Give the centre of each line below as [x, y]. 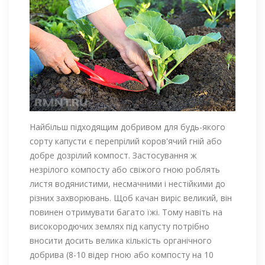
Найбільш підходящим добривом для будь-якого [127, 127]
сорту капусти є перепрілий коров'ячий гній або [126, 141]
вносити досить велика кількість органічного [121, 240]
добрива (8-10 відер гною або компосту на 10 [122, 254]
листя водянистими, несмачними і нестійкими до [127, 183]
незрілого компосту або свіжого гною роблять [125, 169]
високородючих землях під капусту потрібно [119, 226]
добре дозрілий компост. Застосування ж [113, 155]
